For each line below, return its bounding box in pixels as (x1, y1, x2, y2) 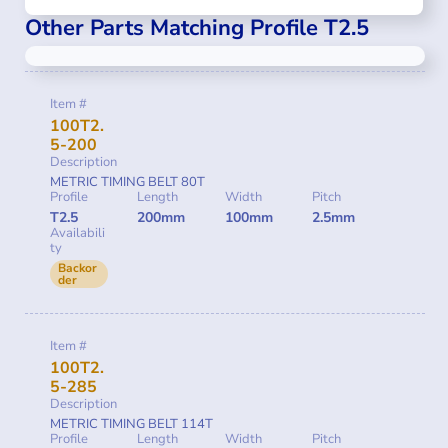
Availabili (50, 223, 105, 242)
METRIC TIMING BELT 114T (50, 414, 213, 433)
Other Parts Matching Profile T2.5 (25, 12, 369, 43)
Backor (58, 259, 97, 276)
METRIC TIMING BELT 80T (50, 172, 205, 191)
